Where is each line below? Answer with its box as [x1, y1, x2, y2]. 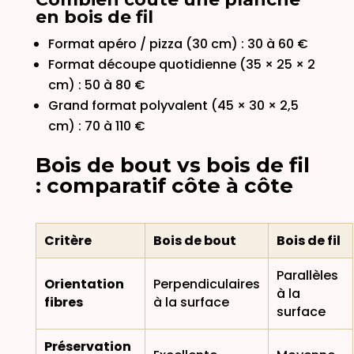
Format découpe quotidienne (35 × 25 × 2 [47, 55, 315, 73]
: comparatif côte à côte [35, 172, 293, 198]
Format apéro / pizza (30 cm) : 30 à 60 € [47, 34, 308, 53]
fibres [43, 292, 83, 311]
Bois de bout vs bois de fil [35, 152, 310, 178]
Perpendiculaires [153, 274, 260, 293]
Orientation [43, 274, 124, 293]
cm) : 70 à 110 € [47, 116, 145, 135]
